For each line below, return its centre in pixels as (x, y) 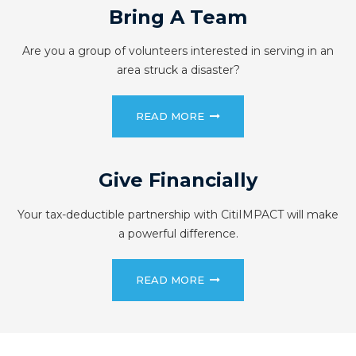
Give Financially (178, 180)
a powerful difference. (178, 234)
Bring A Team (178, 17)
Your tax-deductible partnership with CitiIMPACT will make (178, 215)
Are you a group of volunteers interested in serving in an (178, 51)
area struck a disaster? (178, 70)
